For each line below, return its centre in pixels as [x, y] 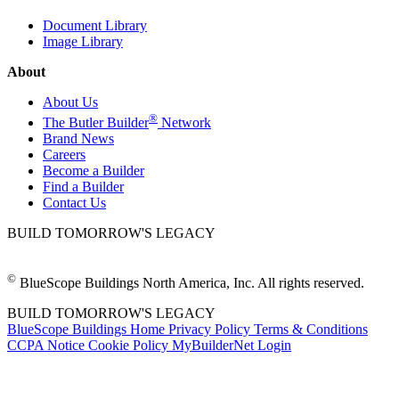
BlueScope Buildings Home [88, 329]
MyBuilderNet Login [232, 345]
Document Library [95, 26]
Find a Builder [83, 186]
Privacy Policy [211, 329]
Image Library [83, 42]
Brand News [78, 138]
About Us [70, 102]
